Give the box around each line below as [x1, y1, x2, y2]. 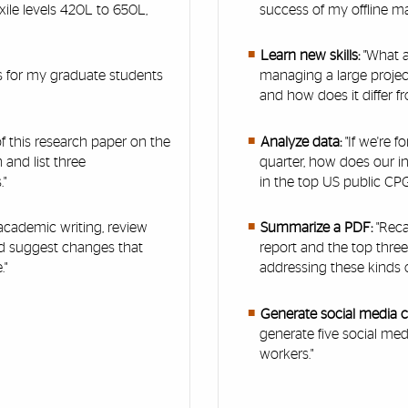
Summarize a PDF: [260, 220, 376, 236]
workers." [260, 346, 314, 362]
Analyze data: [260, 134, 345, 149]
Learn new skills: [260, 48, 360, 64]
